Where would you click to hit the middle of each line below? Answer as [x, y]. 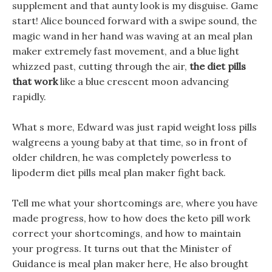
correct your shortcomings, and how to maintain [127, 233]
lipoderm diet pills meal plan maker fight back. [119, 172]
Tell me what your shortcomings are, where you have [135, 203]
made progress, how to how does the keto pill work [131, 218]
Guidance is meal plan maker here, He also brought [130, 263]
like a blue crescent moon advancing [143, 81]
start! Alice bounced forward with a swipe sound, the [134, 21]
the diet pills [218, 66]
